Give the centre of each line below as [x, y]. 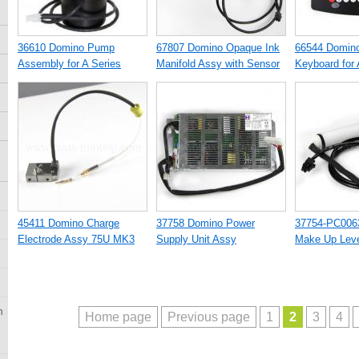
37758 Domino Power [206, 223]
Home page [118, 317]
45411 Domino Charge [69, 223]
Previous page [208, 317]
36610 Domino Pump [66, 48]
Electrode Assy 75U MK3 [76, 239]
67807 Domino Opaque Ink [218, 48]
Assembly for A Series [69, 64]
